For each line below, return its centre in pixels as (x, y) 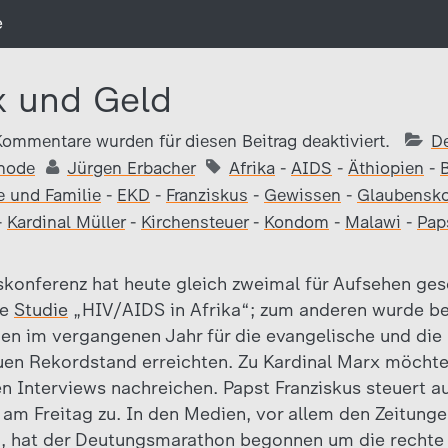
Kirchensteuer (194, 222)
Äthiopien (386, 168)
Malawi (373, 222)
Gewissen (302, 195)
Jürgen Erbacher (131, 168)
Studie (41, 310)
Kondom (296, 222)
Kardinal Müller (66, 222)
